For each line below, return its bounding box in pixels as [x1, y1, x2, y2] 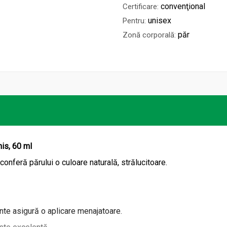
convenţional [161, 2, 205, 12]
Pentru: [123, 16, 146, 26]
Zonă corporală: [123, 30, 176, 40]
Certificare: [123, 2, 159, 12]
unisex [148, 16, 171, 26]
